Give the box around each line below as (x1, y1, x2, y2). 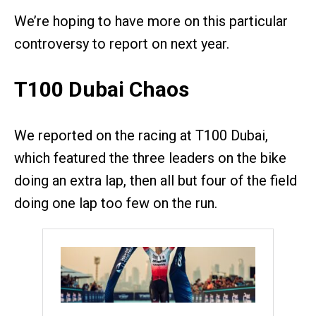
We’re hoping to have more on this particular (14, 12, 288, 30)
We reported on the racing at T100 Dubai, (14, 126, 268, 144)
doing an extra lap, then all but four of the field (14, 171, 297, 189)
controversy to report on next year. (14, 35, 229, 52)
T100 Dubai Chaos (14, 76, 189, 102)
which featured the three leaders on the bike (14, 149, 286, 166)
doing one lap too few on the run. (14, 194, 217, 212)
